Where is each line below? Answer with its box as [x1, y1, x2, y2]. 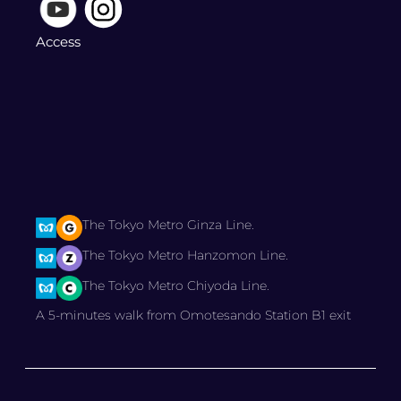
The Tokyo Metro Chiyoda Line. [81, 277, 269, 294]
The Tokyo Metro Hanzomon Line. [81, 246, 288, 263]
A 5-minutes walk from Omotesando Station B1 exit [35, 307, 351, 324]
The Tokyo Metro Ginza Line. [81, 216, 254, 233]
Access [35, 32, 81, 50]
